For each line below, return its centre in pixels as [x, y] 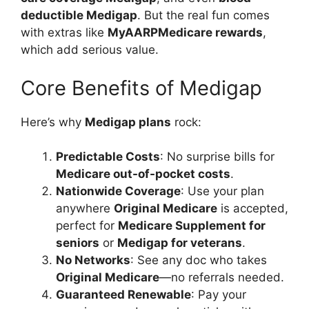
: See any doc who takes [199, 260]
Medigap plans [128, 122]
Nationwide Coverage [118, 191]
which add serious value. [90, 50]
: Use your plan [222, 191]
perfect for [87, 226]
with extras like [64, 32]
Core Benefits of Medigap [141, 88]
